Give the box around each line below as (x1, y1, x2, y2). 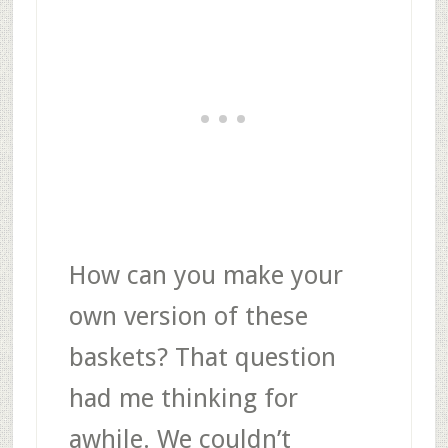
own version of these (68, 300, 308, 331)
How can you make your (68, 259, 343, 290)
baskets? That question (68, 341, 336, 372)
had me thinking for (68, 382, 298, 413)
